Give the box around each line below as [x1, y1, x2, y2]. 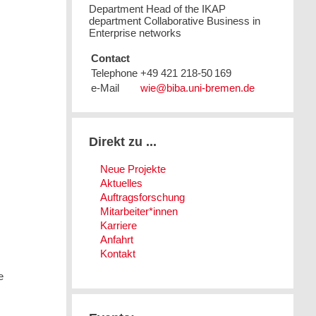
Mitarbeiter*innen [99, 205, 178, 217]
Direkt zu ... [89, 135, 157, 150]
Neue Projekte [99, 162, 166, 175]
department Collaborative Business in [89, 14, 261, 27]
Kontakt [99, 247, 135, 260]
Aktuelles [99, 176, 142, 189]
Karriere [99, 219, 137, 231]
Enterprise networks [89, 26, 182, 39]
